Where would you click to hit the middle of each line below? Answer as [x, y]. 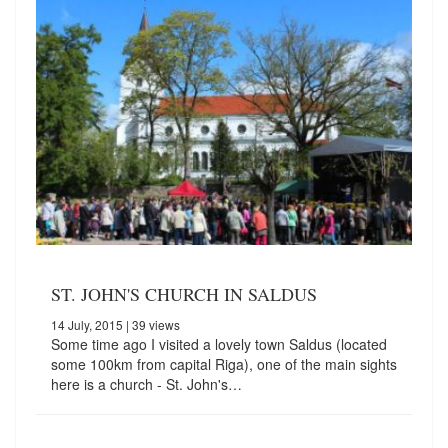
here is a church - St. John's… [146, 383]
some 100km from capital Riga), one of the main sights [224, 363]
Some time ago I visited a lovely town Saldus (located [219, 343]
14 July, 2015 [87, 324]
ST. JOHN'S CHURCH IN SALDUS [184, 293]
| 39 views [151, 324]
